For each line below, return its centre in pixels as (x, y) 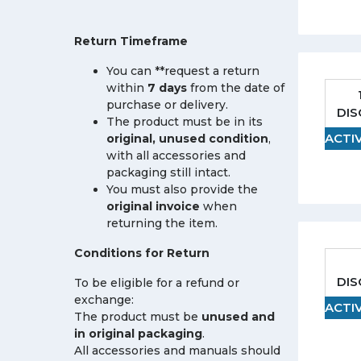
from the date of (236, 88)
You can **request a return (183, 71)
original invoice (153, 206)
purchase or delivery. (167, 105)
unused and (238, 317)
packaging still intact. (168, 172)
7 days (167, 88)
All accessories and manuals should (177, 351)
